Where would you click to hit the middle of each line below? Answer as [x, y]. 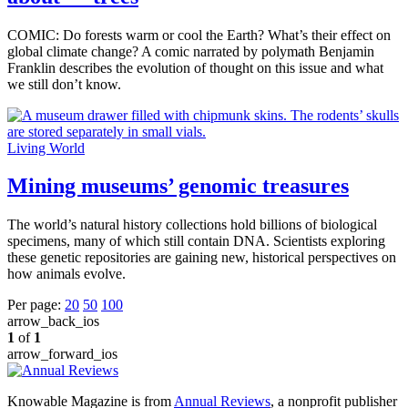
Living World [46, 148]
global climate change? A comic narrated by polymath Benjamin [191, 51]
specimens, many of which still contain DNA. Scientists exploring [196, 241]
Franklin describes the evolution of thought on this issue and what [195, 67]
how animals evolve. [66, 274]
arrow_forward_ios [62, 354]
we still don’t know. [64, 84]
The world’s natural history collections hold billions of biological [192, 225]
